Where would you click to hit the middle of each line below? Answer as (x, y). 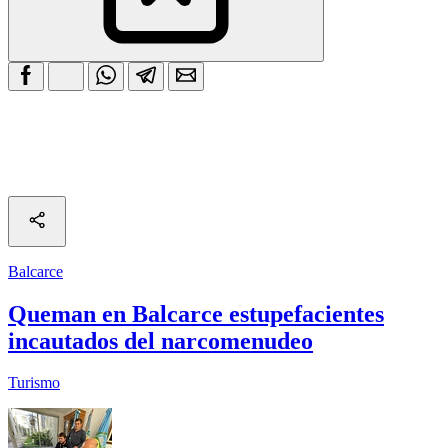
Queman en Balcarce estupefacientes (196, 313)
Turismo (34, 383)
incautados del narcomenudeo (160, 340)
